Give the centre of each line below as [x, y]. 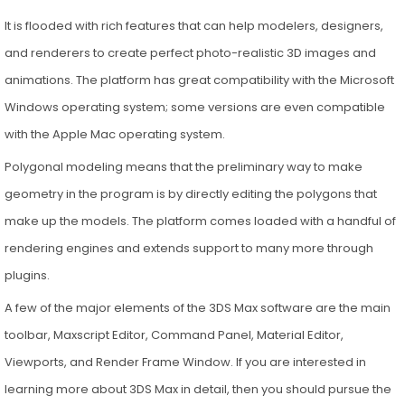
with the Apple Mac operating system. [116, 134]
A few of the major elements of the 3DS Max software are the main [197, 307]
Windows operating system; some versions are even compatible [194, 107]
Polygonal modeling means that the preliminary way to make [183, 166]
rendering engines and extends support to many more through [188, 248]
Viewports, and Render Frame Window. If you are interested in [185, 362]
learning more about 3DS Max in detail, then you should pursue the [198, 389]
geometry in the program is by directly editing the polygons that [190, 193]
